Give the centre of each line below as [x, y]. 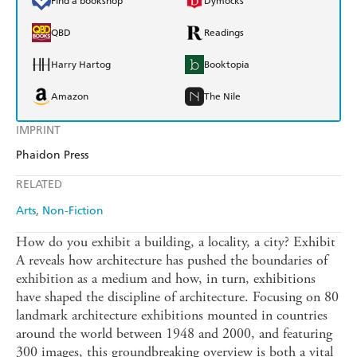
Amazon [70, 97]
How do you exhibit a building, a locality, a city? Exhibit [176, 242]
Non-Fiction [73, 211]
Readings [224, 33]
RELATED [39, 185]
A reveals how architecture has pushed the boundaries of [172, 261]
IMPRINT [38, 131]
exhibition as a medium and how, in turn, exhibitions [166, 279]
